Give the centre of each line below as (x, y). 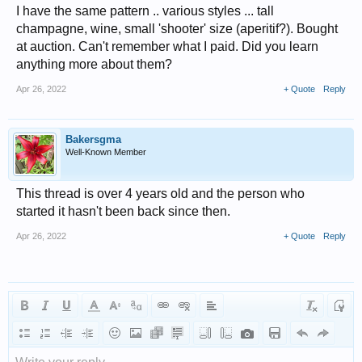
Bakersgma (93, 139)
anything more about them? (94, 64)
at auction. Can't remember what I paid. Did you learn (167, 46)
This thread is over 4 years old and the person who (160, 194)
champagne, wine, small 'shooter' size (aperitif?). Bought (177, 29)
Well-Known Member (106, 152)
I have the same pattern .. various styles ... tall (145, 11)
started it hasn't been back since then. (123, 211)
